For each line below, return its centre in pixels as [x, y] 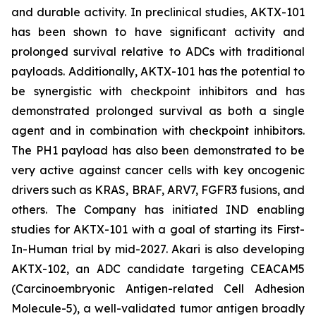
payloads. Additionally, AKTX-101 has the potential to [158, 71]
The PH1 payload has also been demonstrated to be [158, 150]
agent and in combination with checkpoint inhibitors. [158, 130]
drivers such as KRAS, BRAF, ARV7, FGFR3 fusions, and [158, 190]
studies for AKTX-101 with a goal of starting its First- [158, 229]
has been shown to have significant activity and [158, 32]
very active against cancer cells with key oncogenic [158, 170]
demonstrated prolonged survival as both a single [158, 111]
